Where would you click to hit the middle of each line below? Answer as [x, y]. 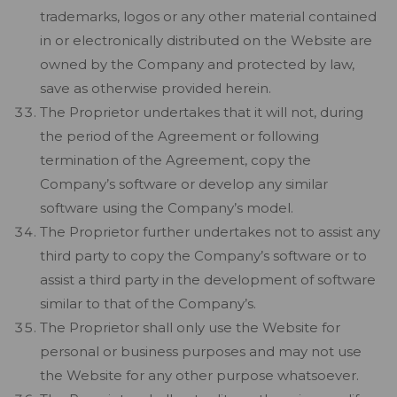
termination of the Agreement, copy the [175, 160]
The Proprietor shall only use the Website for [190, 327]
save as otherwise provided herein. [156, 88]
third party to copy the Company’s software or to [203, 256]
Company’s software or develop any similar [184, 184]
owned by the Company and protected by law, [197, 64]
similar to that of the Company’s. [148, 304]
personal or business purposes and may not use [201, 351]
